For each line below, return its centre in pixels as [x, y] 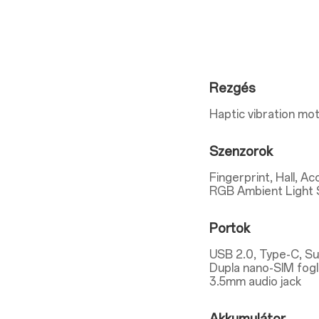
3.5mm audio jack [256, 282]
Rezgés [233, 88]
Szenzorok [241, 152]
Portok [230, 229]
